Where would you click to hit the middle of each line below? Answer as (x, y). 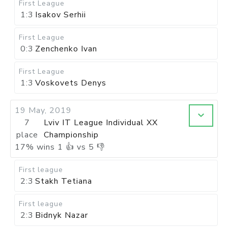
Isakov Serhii (61, 15)
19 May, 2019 (43, 110)
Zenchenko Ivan (66, 49)
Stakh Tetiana (64, 181)
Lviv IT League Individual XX (101, 123)
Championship (71, 135)
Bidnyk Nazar (62, 215)
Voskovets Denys (71, 83)
